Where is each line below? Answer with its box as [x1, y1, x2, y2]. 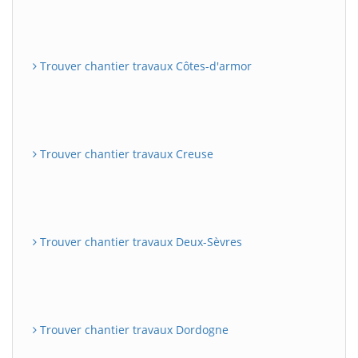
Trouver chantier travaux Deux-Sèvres [37, 233, 242, 249]
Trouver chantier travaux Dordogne [37, 321, 229, 337]
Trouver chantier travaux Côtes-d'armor [37, 58, 252, 74]
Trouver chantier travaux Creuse [37, 145, 213, 161]
